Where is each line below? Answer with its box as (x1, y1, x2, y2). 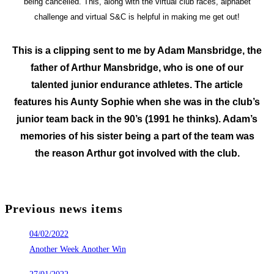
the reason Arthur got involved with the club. (34, 148, 240, 159)
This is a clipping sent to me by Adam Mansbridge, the (12, 45, 262, 56)
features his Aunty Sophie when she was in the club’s (14, 97, 260, 108)
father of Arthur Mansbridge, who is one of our (31, 62, 243, 73)
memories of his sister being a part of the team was (20, 131, 254, 142)
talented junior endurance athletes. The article (31, 80, 243, 91)
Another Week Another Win (29, 245, 126, 254)
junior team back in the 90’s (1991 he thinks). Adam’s (17, 114, 257, 125)
